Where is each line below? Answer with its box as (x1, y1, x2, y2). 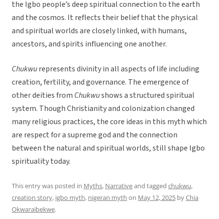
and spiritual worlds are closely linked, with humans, (12, 25, 187, 37)
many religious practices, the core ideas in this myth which (12, 116, 207, 128)
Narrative (105, 181, 132, 191)
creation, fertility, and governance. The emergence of (12, 77, 189, 88)
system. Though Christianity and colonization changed (12, 103, 195, 114)
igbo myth (55, 193, 85, 202)
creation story (12, 193, 52, 202)
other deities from (12, 90, 74, 101)
